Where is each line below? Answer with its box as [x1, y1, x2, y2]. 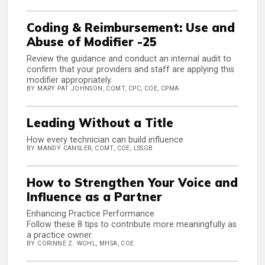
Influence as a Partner [27, 189, 162, 205]
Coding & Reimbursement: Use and [27, 20, 235, 35]
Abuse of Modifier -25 [27, 34, 157, 50]
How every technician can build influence [27, 135, 183, 146]
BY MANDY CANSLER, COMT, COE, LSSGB [27, 144, 153, 153]
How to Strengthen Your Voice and [27, 175, 238, 190]
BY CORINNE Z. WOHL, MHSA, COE [27, 240, 134, 248]
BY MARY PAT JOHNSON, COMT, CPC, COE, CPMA [27, 85, 179, 93]
